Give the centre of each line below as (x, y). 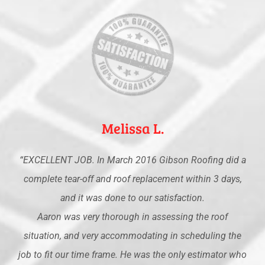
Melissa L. (132, 128)
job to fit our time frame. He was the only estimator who (132, 254)
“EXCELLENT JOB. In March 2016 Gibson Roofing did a (132, 160)
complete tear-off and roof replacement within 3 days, (132, 179)
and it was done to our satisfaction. (132, 198)
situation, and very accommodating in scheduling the (132, 235)
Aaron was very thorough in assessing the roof (132, 216)
